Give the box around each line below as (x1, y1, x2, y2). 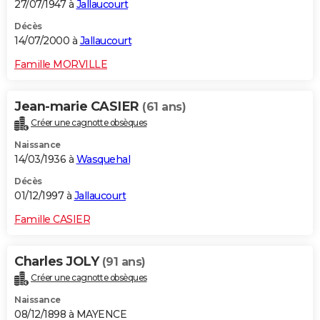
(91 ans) (101, 255, 146, 269)
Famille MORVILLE (14, 58, 107, 71)
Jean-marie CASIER (14, 99, 142, 115)
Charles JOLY (14, 254, 102, 270)
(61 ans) (142, 100, 186, 114)
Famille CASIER (14, 213, 90, 226)
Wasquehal (76, 153, 130, 166)
